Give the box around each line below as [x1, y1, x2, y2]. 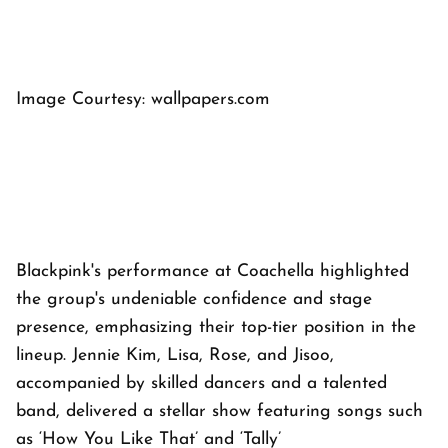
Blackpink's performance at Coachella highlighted [16, 263, 409, 281]
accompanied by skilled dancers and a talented [16, 375, 387, 393]
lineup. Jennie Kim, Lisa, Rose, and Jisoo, [16, 347, 334, 365]
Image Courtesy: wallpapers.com [16, 91, 270, 109]
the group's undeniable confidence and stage [16, 291, 372, 309]
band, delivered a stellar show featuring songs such [16, 403, 423, 421]
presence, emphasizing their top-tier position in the [16, 319, 416, 337]
